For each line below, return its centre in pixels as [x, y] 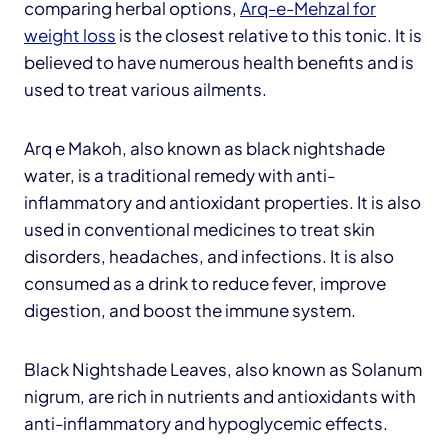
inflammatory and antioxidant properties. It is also [222, 201]
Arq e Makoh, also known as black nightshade [204, 147]
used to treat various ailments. [145, 88]
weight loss [70, 34]
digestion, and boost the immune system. [190, 309]
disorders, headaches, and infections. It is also [209, 255]
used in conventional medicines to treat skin [199, 228]
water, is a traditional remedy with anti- [179, 174]
